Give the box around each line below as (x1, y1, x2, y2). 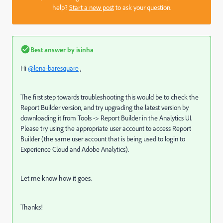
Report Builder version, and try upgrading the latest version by (20, 103, 189, 111)
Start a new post (69, 2, 114, 11)
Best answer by (30, 45, 75, 54)
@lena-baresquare (28, 63, 79, 72)
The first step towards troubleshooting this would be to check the (20, 92, 199, 101)
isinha (75, 45, 94, 54)
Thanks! (20, 202, 43, 211)
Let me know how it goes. (20, 173, 92, 182)
